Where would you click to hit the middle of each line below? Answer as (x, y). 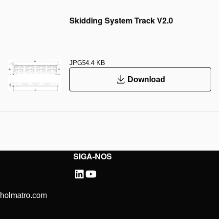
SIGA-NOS (93, 156)
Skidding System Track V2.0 (121, 20)
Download (146, 79)
